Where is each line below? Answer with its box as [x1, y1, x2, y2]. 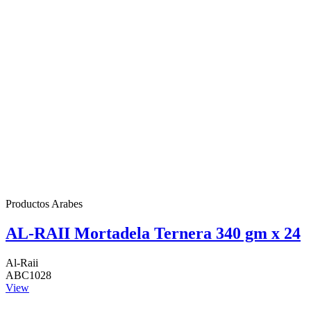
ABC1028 [6, 269, 51, 281]
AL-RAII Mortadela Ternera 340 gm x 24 [6, 224, 301, 242]
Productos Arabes [6, 197, 83, 210]
